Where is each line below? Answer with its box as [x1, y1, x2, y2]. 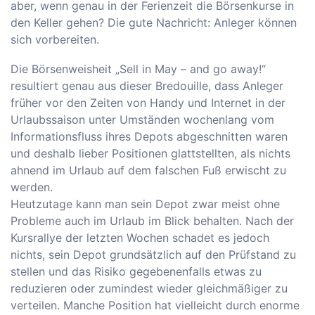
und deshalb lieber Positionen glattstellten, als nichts [11, 146, 290, 161]
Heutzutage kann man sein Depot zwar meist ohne [11, 197, 280, 212]
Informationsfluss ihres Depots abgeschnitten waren [11, 129, 288, 144]
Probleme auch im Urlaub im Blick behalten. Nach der [11, 214, 294, 229]
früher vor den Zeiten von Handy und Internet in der [11, 96, 285, 110]
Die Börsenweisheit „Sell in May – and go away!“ [11, 62, 266, 77]
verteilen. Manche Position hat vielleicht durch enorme [11, 298, 300, 313]
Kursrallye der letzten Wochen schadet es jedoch [11, 231, 269, 245]
